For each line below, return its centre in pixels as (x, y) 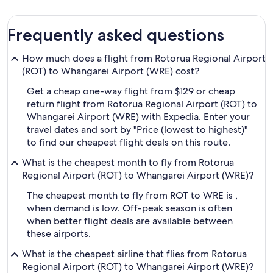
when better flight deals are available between (130, 221)
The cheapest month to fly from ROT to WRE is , (132, 195)
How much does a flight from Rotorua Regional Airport (144, 58)
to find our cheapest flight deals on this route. (129, 142)
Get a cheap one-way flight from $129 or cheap (131, 91)
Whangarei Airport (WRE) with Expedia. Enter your (138, 117)
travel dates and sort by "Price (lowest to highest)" (137, 129)
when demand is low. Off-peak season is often (129, 208)
